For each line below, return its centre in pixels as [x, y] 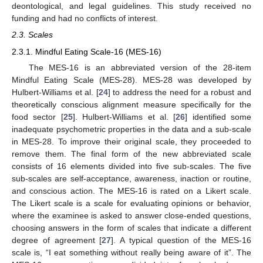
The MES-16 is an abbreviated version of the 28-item [140, 67]
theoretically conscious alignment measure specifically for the [131, 104]
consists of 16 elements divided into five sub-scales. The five [131, 166]
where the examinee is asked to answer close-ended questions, [131, 215]
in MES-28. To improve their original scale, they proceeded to [131, 141]
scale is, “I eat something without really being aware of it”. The [131, 252]
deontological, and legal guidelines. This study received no [131, 6]
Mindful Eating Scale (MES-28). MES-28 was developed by [131, 80]
